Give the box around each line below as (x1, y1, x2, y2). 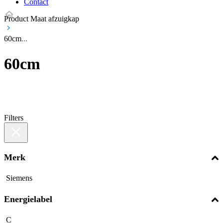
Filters (4, 113, 23, 122)
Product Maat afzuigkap (4, 14, 79, 23)
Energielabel (4, 194, 52, 204)
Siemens (6, 173, 32, 182)
